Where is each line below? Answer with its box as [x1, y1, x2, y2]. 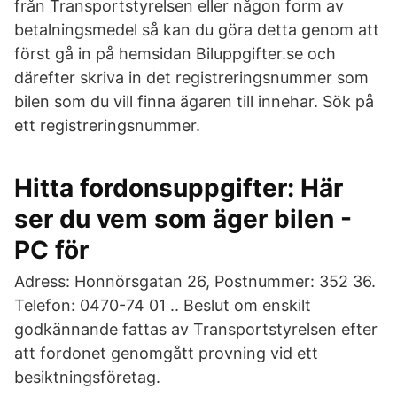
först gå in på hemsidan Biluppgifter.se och [14, 44, 336, 63]
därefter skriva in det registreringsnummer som [14, 68, 369, 87]
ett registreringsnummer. [14, 116, 200, 135]
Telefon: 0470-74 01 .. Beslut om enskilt [14, 296, 311, 315]
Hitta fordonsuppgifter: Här [14, 173, 343, 203]
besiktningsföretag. [14, 368, 160, 386]
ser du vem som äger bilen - [14, 204, 352, 234]
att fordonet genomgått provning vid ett [14, 344, 318, 362]
